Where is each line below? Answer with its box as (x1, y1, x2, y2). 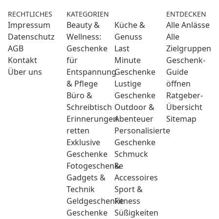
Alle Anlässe (166, 20, 210, 30)
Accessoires (114, 172, 158, 183)
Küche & (114, 20, 145, 30)
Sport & (114, 184, 143, 195)
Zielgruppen (166, 43, 211, 54)
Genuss (114, 31, 142, 42)
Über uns (8, 66, 42, 77)
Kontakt (8, 55, 37, 66)
